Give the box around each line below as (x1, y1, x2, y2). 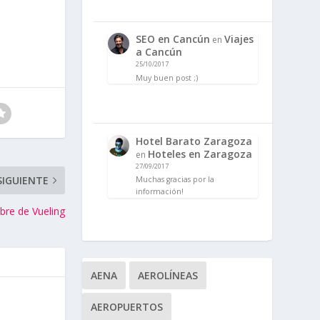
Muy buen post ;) (135, 72, 198, 83)
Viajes (224, 31, 254, 46)
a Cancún (135, 44, 182, 59)
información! (135, 186, 184, 197)
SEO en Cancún (135, 31, 210, 46)
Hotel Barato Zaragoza (135, 134, 252, 148)
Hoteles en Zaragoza (147, 146, 252, 161)
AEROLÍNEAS (137, 268, 198, 282)
